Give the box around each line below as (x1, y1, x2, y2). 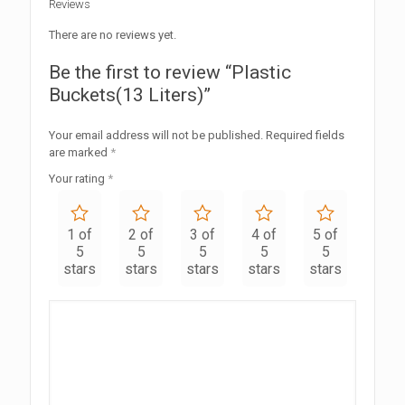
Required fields (266, 127, 344, 142)
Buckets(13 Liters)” (49, 83, 211, 106)
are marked (49, 145, 110, 159)
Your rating (49, 171, 108, 185)
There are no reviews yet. (49, 27, 176, 42)
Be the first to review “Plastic (49, 61, 291, 83)
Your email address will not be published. (49, 127, 263, 142)
